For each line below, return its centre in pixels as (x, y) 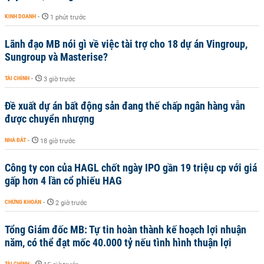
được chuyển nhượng (49, 119)
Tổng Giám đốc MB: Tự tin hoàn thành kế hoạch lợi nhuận (126, 230)
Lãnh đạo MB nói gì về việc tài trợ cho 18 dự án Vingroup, (126, 44)
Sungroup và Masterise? (56, 57)
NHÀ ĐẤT (15, 140)
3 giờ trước (60, 79)
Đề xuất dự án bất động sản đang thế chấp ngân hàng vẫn (125, 106)
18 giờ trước (58, 141)
